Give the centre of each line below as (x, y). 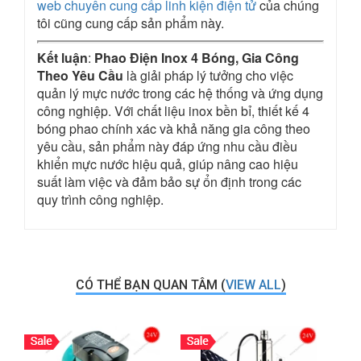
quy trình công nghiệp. (100, 199)
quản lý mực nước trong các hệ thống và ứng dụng (180, 93)
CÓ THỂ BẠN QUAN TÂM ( (150, 285)
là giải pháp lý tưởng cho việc (208, 75)
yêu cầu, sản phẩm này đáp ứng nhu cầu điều (167, 146)
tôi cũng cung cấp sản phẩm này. (131, 23)
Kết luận (62, 58)
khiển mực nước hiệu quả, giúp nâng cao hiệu (168, 164)
